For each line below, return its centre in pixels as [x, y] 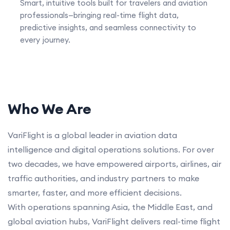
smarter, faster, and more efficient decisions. [95, 193]
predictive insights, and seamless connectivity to [108, 28]
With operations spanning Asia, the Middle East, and [110, 207]
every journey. [45, 40]
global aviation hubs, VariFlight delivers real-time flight [114, 222]
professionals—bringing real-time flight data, [99, 15]
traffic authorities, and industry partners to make [103, 178]
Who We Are [50, 109]
